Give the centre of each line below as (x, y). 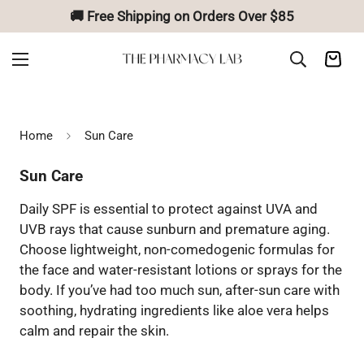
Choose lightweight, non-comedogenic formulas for (177, 250)
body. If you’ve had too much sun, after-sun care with (180, 290)
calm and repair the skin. (94, 331)
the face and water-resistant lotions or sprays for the (181, 270)
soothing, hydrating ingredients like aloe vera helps (174, 311)
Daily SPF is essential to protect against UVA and (169, 209)
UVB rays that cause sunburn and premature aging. (175, 230)
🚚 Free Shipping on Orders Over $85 (182, 16)
